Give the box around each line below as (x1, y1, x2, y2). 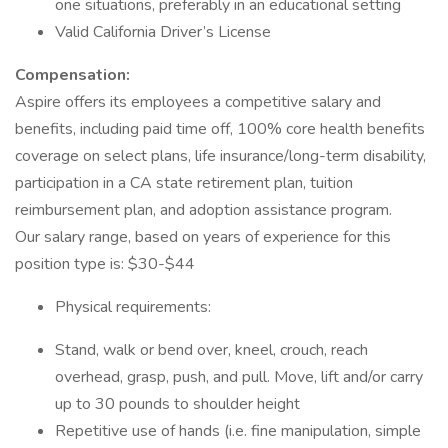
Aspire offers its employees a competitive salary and (15, 91, 381, 113)
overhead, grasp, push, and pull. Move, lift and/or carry (55, 366, 423, 388)
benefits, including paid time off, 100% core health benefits (15, 118, 425, 140)
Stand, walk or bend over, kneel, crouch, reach (55, 339, 368, 361)
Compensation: (15, 64, 130, 86)
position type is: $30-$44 (15, 253, 195, 275)
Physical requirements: (55, 296, 215, 318)
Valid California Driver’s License (55, 21, 271, 43)
